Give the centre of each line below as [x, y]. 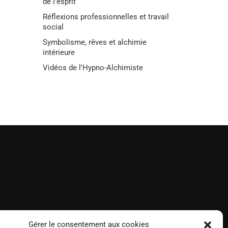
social [53, 27]
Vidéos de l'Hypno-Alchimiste [93, 68]
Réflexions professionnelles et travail [106, 17]
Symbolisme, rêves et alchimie [94, 42]
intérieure [59, 53]
